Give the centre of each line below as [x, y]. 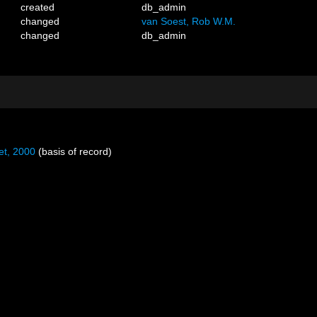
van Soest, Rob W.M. [189, 21]
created [38, 7]
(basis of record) [74, 151]
